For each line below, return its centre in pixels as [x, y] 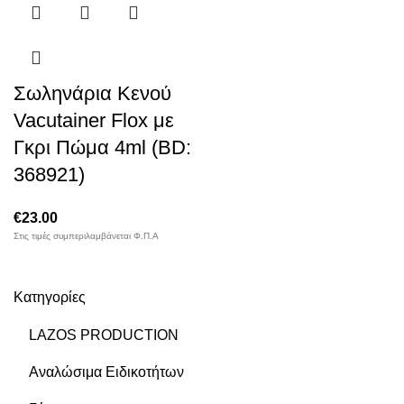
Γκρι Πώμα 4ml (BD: [102, 147]
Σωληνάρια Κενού [92, 93]
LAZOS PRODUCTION [104, 335]
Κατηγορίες [50, 297]
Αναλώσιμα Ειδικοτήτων [106, 372]
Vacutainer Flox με [94, 120]
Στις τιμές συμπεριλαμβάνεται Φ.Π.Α [86, 236]
